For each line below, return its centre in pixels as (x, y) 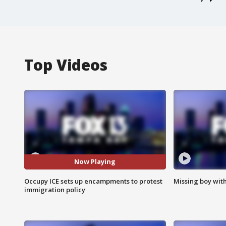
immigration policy (55, 189)
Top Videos (66, 65)
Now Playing (95, 162)
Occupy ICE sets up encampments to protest (93, 181)
